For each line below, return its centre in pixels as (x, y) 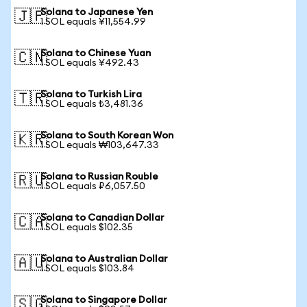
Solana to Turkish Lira (91, 95)
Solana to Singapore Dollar (104, 300)
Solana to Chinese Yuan (96, 53)
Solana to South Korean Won (107, 136)
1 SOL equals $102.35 (87, 228)
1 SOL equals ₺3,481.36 (92, 104)
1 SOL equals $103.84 (87, 269)
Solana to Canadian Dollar (102, 218)
